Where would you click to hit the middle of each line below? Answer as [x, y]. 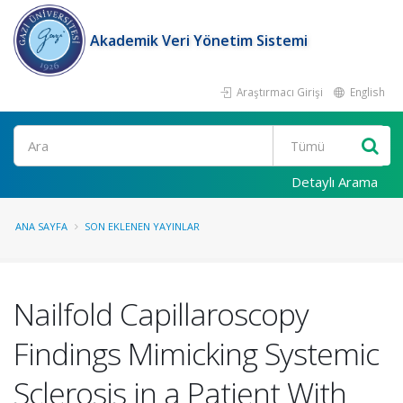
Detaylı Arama [335, 182]
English [366, 92]
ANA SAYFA [41, 226]
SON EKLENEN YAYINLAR [142, 226]
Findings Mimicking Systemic [196, 354]
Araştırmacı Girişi [278, 92]
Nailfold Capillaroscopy [161, 314]
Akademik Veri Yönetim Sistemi [199, 40]
